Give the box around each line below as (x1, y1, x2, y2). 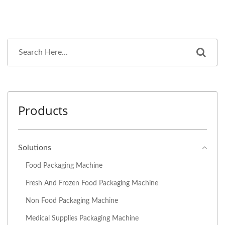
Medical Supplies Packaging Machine (26, 214, 139, 222)
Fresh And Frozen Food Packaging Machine (26, 179, 158, 187)
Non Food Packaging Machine (26, 197, 118, 205)
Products (18, 102, 68, 119)
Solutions (18, 144, 51, 152)
